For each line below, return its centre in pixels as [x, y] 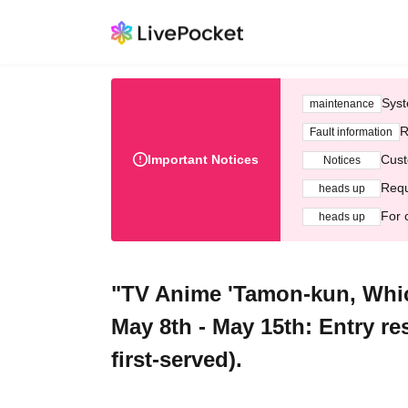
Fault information [351, 132]
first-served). [177, 359]
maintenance [342, 103]
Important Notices [203, 159]
